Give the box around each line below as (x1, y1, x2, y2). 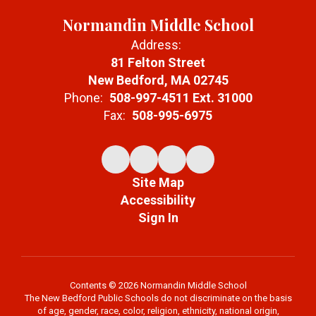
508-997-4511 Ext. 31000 (109, 90, 253, 106)
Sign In (138, 210, 178, 226)
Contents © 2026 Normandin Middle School (69, 280, 247, 291)
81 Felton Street (111, 55, 205, 71)
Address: (131, 37, 181, 53)
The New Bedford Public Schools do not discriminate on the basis (24, 293, 292, 304)
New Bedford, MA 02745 (87, 73, 229, 88)
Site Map (132, 175, 184, 190)
